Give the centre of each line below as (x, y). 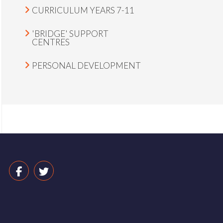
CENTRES (51, 42)
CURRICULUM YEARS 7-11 (83, 10)
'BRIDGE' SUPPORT (70, 34)
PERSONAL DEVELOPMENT (86, 65)
